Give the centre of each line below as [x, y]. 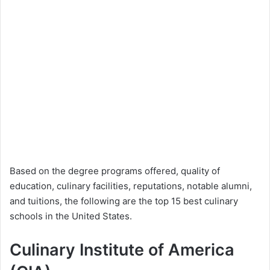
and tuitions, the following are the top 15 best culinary [124, 201]
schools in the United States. [71, 216]
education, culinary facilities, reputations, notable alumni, [131, 186]
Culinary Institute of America [122, 250]
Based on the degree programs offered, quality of [115, 171]
